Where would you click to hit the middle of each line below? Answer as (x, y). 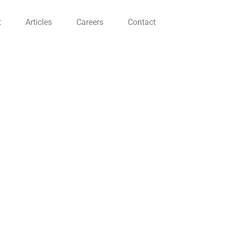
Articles (39, 22)
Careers (90, 22)
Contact (142, 22)
